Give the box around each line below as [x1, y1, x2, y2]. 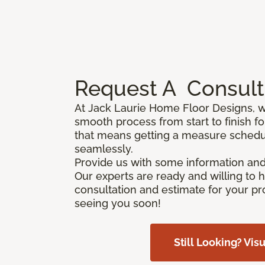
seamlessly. [75, 142, 136, 155]
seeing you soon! [75, 196, 161, 209]
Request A [75, 75, 182, 101]
